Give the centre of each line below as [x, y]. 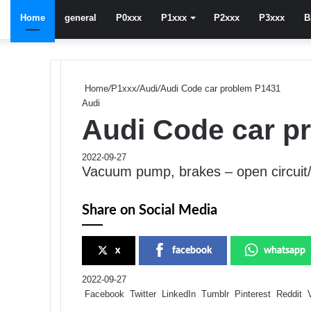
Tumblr [215, 294]
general [81, 18]
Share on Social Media [150, 210]
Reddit [289, 294]
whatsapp [285, 251]
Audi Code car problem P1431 [220, 89]
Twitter [143, 294]
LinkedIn [179, 294]
